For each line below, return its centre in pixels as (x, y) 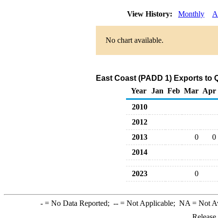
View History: (151, 14)
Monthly (191, 14)
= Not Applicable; (148, 203)
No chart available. (135, 40)
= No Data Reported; (78, 203)
